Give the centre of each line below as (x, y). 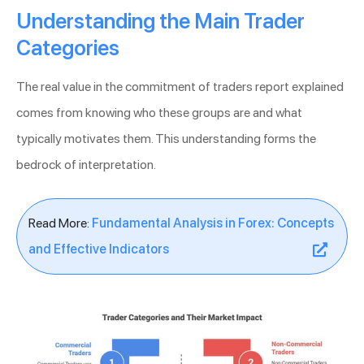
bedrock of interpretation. (86, 165)
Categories (68, 48)
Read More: (60, 223)
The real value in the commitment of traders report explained (180, 87)
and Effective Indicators (99, 249)
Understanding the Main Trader (160, 22)
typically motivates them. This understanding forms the (166, 139)
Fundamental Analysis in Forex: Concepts (213, 223)
